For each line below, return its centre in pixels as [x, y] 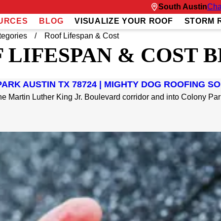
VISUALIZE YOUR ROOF [124, 21]
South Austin [183, 7]
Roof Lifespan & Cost [81, 36]
